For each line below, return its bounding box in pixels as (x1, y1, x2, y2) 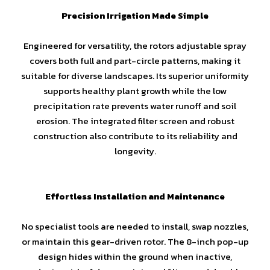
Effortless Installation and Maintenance (45, 189, 225, 203)
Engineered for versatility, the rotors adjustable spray (24, 38, 246, 52)
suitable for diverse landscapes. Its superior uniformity (21, 68, 249, 83)
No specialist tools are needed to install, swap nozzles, (22, 219, 248, 233)
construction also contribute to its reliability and (33, 128, 237, 143)
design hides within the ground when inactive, (38, 249, 232, 263)
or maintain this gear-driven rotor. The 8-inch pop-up (21, 234, 249, 248)
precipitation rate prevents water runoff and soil (34, 98, 236, 113)
